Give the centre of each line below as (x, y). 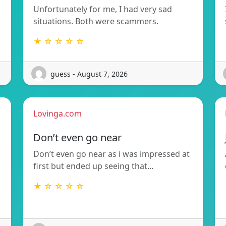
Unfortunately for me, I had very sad (103, 9)
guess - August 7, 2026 (89, 74)
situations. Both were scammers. (96, 21)
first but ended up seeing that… (94, 166)
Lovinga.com (58, 114)
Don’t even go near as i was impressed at (111, 154)
